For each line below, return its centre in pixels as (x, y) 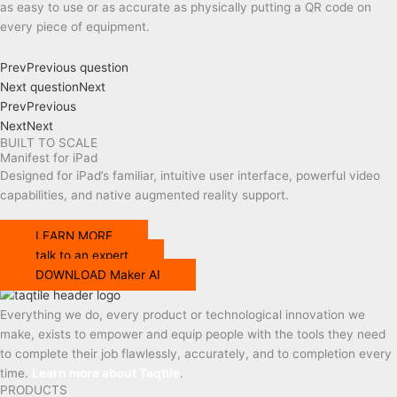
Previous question (78, 67)
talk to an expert (82, 255)
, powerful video (335, 175)
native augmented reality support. (192, 195)
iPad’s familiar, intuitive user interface (181, 175)
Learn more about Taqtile (106, 373)
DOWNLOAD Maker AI (98, 274)
